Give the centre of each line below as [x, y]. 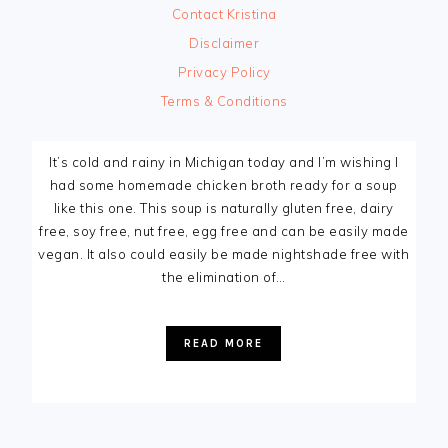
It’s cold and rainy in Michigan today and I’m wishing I [224, 162]
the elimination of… [224, 277]
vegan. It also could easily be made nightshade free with [224, 254]
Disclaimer [224, 43]
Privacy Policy [224, 72]
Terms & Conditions [224, 101]
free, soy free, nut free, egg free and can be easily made [224, 231]
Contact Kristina [224, 14]
